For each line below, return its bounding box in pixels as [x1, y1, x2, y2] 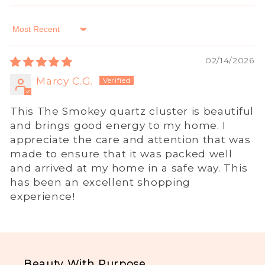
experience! [10, 190, 75, 203]
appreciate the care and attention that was [10, 133, 251, 146]
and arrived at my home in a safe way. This [10, 161, 248, 174]
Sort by [9, 28, 49, 41]
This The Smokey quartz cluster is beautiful [10, 105, 254, 118]
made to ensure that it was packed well [10, 147, 232, 160]
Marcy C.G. [36, 75, 93, 88]
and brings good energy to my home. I [10, 119, 227, 132]
